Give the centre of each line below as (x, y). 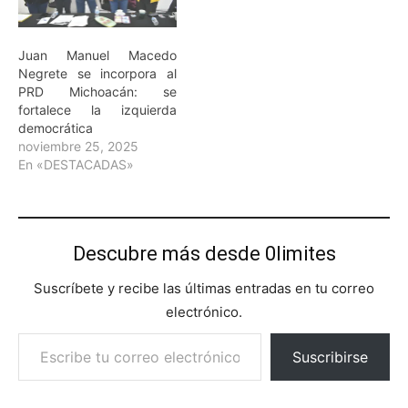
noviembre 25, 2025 (78, 146)
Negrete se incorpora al (97, 73)
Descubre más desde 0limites (204, 253)
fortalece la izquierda (97, 109)
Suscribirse (330, 357)
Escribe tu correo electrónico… (59, 331)
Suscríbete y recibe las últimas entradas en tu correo (204, 288)
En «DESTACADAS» (76, 164)
